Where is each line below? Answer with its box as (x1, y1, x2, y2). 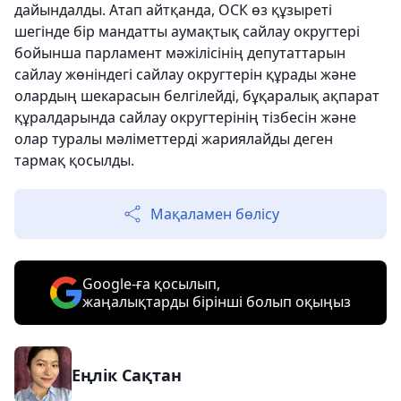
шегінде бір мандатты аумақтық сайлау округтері (14, 21, 360, 41)
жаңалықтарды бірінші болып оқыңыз (82, 291, 351, 311)
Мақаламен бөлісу (150, 203, 279, 224)
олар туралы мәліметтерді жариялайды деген (14, 128, 333, 149)
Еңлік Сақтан (72, 363, 182, 386)
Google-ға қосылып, (82, 273, 220, 294)
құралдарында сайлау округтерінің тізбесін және (14, 107, 356, 127)
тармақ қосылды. (14, 149, 134, 170)
